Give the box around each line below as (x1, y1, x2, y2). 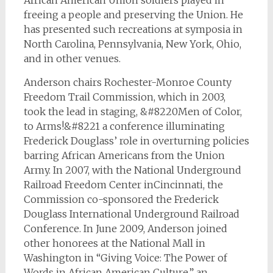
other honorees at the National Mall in (23, 237, 205, 249)
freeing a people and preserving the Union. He (23, 9, 243, 21)
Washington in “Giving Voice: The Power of (23, 252, 227, 264)
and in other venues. (23, 52, 121, 65)
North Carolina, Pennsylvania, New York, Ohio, (23, 38, 241, 50)
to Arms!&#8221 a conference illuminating (23, 120, 225, 132)
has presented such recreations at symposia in (23, 23, 243, 35)
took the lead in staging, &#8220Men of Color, (23, 105, 242, 118)
